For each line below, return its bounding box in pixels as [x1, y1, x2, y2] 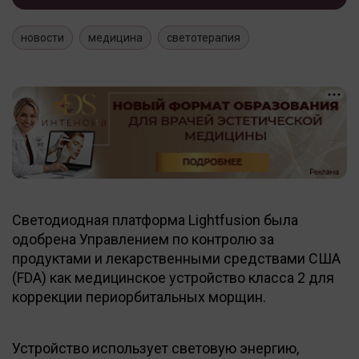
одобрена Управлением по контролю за [12, 230, 274, 248]
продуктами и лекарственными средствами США [12, 249, 341, 267]
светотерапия [167, 30, 240, 44]
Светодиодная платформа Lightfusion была [12, 211, 298, 228]
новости [21, 30, 64, 44]
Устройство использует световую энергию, [12, 339, 299, 357]
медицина [88, 30, 143, 44]
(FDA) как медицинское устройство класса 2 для [12, 268, 334, 286]
